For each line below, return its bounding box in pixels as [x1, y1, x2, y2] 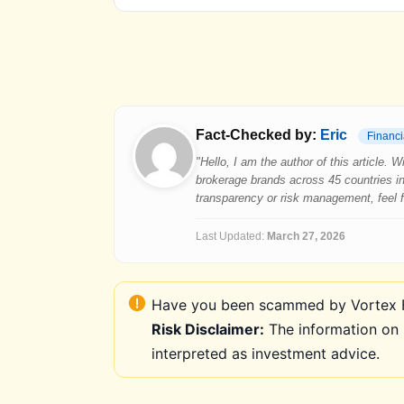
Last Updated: [196, 230, 267, 243]
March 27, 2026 [267, 230, 345, 243]
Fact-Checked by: [196, 127, 320, 142]
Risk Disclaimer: [151, 320, 264, 338]
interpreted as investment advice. [151, 344, 380, 363]
